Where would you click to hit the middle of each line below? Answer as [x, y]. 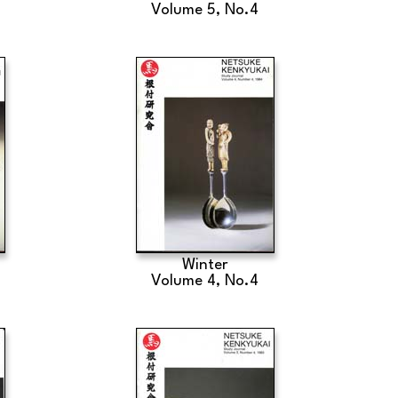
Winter [205, 265]
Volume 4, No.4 [205, 281]
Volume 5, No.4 [205, 10]
